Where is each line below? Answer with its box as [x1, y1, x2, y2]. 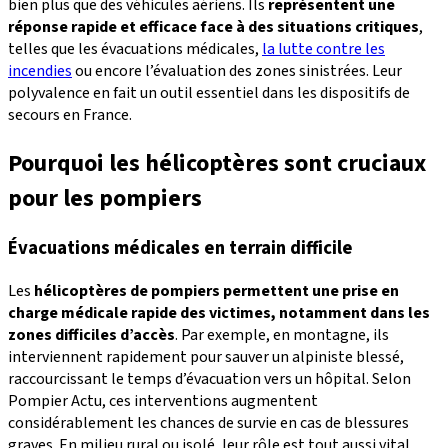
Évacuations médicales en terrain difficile [8, 235, 353, 262]
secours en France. [8, 103, 132, 126]
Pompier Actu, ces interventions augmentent [8, 390, 318, 413]
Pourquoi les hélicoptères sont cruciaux [8, 145, 426, 181]
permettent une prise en [223, 280, 399, 303]
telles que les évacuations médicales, [8, 37, 262, 60]
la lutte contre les [262, 37, 385, 60]
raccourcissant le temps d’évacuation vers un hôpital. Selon [8, 368, 411, 391]
